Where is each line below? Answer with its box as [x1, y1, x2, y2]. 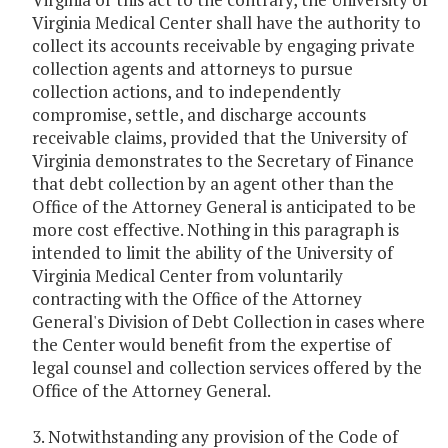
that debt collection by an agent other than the [32, 172, 394, 196]
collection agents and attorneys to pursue [32, 57, 353, 81]
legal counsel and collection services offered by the [32, 356, 422, 380]
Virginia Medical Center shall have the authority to [32, 11, 421, 35]
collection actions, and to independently [32, 80, 341, 104]
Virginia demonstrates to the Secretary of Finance [32, 149, 414, 173]
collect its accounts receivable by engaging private [32, 34, 415, 58]
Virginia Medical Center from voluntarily [32, 264, 343, 288]
